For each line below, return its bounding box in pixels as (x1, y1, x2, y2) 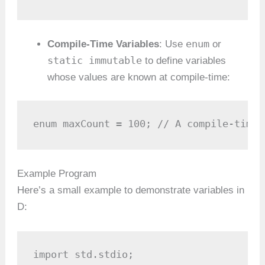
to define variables (142, 54, 227, 66)
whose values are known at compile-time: (47, 71, 231, 83)
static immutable (47, 54, 143, 66)
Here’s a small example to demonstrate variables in (17, 184, 245, 196)
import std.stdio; (33, 248, 134, 261)
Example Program (17, 167, 97, 179)
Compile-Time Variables (47, 38, 160, 50)
